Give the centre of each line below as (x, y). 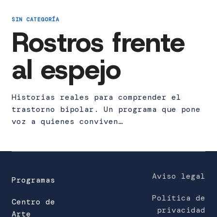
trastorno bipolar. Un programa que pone (106, 109)
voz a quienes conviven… (67, 122)
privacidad (181, 210)
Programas (33, 180)
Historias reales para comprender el (96, 97)
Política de (179, 198)
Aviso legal (179, 176)
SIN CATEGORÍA (36, 20)
